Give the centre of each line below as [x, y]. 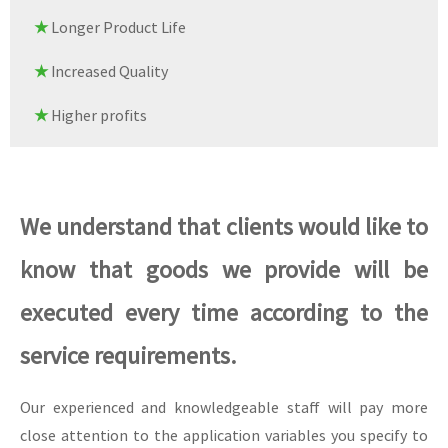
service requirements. [128, 355]
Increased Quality [108, 70]
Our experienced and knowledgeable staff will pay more [224, 406]
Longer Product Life [117, 26]
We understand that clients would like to [224, 226]
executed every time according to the [224, 312]
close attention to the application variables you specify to [224, 434]
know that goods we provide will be [224, 269]
